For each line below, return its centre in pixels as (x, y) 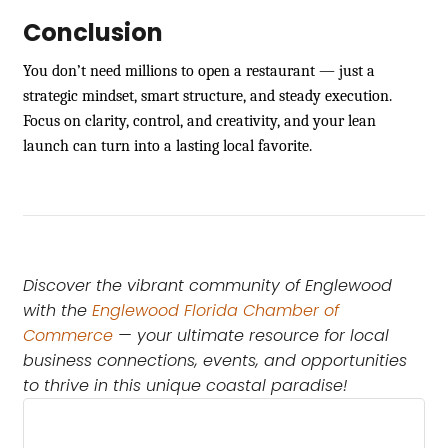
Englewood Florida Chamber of (215, 310)
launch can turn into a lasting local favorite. (167, 145)
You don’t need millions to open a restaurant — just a (199, 70)
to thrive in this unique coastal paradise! (185, 385)
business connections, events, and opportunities (215, 360)
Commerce (68, 335)
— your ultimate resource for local (251, 335)
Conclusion (93, 32)
